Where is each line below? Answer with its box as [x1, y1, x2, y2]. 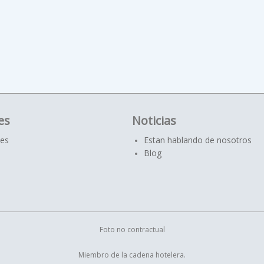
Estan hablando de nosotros [144, 134, 252, 146]
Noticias [132, 113, 176, 128]
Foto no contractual [99, 225, 165, 235]
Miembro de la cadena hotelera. [78, 250, 186, 260]
